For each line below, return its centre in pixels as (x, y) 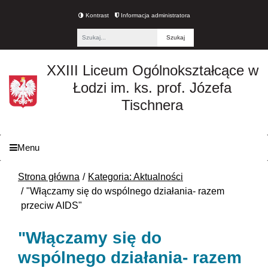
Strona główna (49, 177)
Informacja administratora (154, 15)
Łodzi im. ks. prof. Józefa (153, 87)
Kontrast (96, 15)
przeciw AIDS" (51, 205)
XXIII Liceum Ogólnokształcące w (152, 70)
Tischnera (153, 105)
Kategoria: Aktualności (135, 177)
